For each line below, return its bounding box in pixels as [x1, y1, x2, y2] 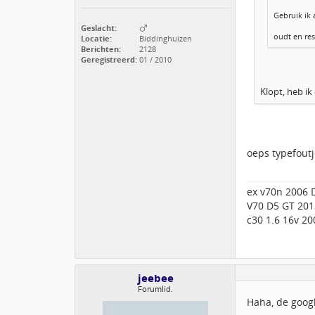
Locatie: [81, 33, 112, 44]
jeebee [137, 271, 174, 286]
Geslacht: [81, 22, 117, 33]
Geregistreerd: [81, 54, 137, 65]
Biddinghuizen [137, 33, 192, 44]
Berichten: [81, 44, 121, 54]
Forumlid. [138, 283, 173, 295]
